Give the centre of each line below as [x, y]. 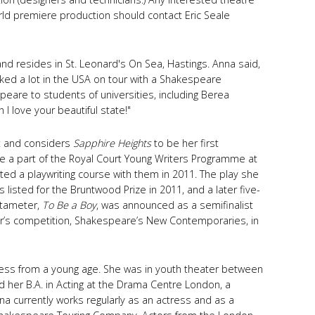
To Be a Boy [69, 205]
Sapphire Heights [112, 143]
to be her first [185, 143]
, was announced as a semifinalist [175, 205]
